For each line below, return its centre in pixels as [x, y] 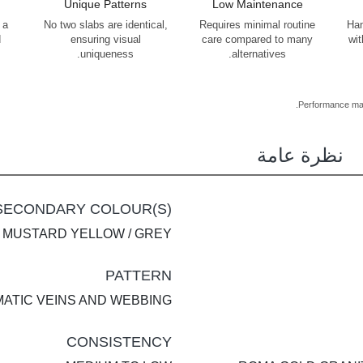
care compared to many [258, 39]
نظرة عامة [300, 155]
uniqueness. [107, 54]
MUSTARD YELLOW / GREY [87, 233]
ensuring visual [105, 39]
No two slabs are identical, [105, 25]
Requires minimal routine [258, 25]
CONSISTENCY [119, 342]
